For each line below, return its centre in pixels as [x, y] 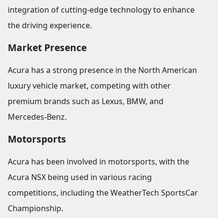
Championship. [36, 209]
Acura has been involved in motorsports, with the [99, 162]
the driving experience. [50, 26]
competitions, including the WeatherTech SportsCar [103, 193]
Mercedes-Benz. [37, 117]
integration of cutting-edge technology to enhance [101, 10]
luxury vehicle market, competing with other [89, 86]
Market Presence [47, 48]
